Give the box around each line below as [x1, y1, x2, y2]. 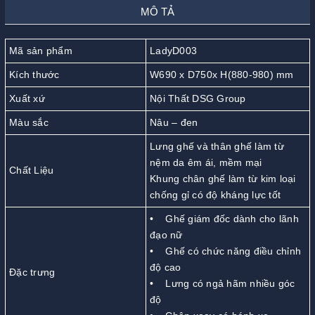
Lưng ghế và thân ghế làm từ [150, 140, 284, 152]
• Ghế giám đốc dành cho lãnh [150, 212, 299, 224]
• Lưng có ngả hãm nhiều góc [150, 277, 295, 289]
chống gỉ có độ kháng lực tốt [150, 188, 281, 200]
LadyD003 [150, 44, 197, 56]
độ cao [150, 261, 181, 273]
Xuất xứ [9, 92, 45, 104]
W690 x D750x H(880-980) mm [150, 68, 294, 80]
